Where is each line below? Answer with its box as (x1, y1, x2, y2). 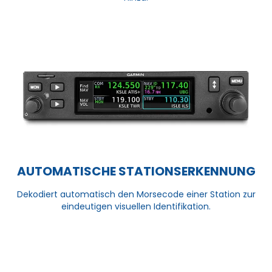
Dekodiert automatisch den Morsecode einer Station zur (16, 188, 256, 201)
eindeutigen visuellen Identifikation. (61, 200, 211, 213)
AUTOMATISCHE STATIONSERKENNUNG (16, 163, 256, 180)
